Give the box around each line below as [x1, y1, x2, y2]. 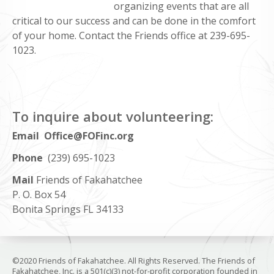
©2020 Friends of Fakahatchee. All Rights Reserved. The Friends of [12, 254, 255, 266]
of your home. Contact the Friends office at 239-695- [12, 28, 250, 42]
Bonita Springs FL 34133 [12, 202, 124, 216]
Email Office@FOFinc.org [12, 128, 134, 143]
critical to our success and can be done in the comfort [12, 13, 256, 28]
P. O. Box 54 [12, 187, 65, 201]
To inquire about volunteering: [12, 106, 213, 125]
